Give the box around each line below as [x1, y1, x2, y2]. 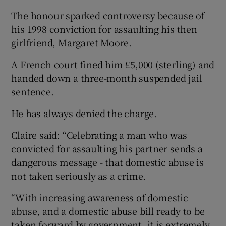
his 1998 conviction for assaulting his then [11, 22, 197, 35]
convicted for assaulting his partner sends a [11, 141, 203, 155]
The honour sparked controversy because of [11, 8, 205, 22]
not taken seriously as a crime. [11, 168, 146, 182]
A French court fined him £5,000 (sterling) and [11, 57, 215, 71]
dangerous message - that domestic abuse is [11, 155, 204, 168]
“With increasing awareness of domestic [11, 190, 188, 204]
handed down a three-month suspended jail [11, 71, 202, 84]
